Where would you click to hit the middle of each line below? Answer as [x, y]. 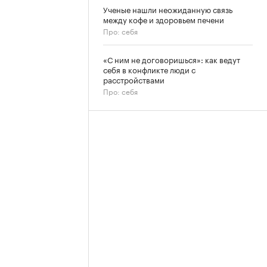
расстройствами [134, 79]
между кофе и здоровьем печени [164, 19]
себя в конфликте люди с [149, 69]
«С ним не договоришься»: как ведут [172, 59]
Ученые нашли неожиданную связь [168, 9]
